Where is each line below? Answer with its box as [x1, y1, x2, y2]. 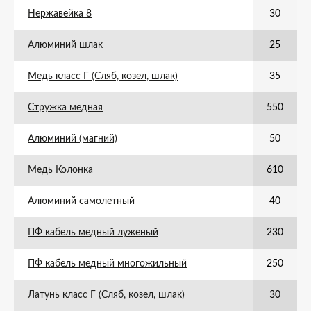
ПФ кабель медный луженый [28, 228, 158, 237]
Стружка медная [28, 103, 103, 112]
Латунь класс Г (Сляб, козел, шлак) [28, 290, 185, 300]
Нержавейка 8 [28, 9, 92, 19]
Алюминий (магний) [28, 134, 117, 144]
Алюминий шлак [28, 40, 103, 50]
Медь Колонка [28, 165, 93, 175]
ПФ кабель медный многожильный [28, 259, 187, 269]
